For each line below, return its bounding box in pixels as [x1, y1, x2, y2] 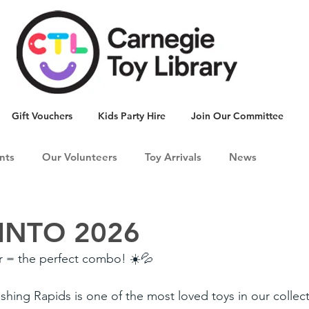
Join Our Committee [191, 110, 283, 122]
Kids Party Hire [98, 110, 166, 122]
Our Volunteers [42, 150, 117, 163]
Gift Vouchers [12, 110, 72, 122]
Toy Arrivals [145, 150, 201, 163]
